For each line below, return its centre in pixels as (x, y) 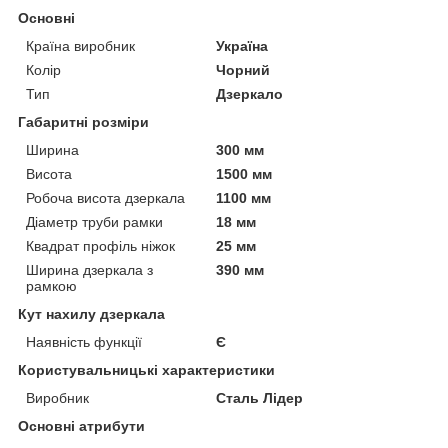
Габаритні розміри (83, 121)
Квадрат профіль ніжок (100, 245)
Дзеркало (250, 93)
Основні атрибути (81, 425)
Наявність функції (84, 341)
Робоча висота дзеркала (105, 197)
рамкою (51, 285)
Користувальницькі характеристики (146, 369)
